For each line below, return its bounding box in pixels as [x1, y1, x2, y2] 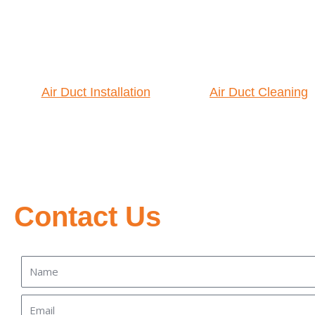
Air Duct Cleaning [210, 85, 308, 100]
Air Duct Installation [41, 85, 150, 100]
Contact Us [14, 200, 161, 232]
